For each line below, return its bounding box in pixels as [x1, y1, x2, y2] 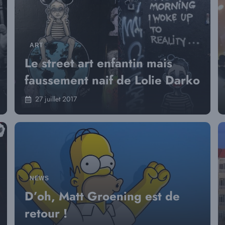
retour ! [25, 204, 67, 222]
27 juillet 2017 [35, 94, 77, 104]
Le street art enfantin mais [25, 54, 172, 72]
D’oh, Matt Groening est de [25, 187, 180, 205]
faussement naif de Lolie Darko [25, 71, 200, 89]
